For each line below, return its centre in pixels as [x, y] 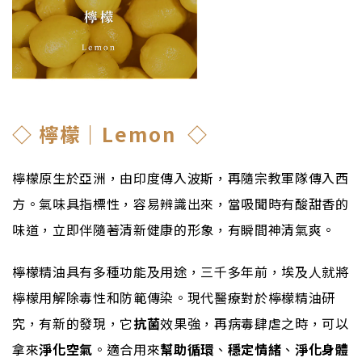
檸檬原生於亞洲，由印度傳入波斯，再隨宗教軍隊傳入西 [181, 177]
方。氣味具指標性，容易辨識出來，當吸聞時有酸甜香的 [181, 203]
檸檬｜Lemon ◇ [124, 133]
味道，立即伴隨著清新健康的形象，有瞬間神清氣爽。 [174, 229]
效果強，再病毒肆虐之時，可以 [255, 323]
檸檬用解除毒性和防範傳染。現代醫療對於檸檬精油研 [174, 297]
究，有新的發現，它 [73, 323]
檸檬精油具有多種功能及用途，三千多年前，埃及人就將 [181, 271]
